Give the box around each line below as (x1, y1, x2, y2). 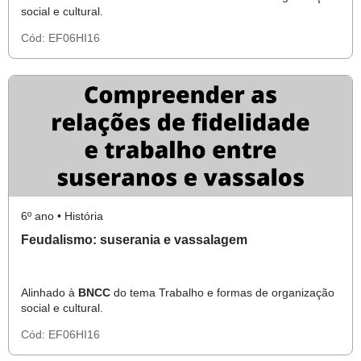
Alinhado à (21, 286, 78, 299)
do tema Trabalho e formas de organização (110, 286, 334, 299)
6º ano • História (21, 210, 103, 222)
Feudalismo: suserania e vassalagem (164, 233, 247, 247)
